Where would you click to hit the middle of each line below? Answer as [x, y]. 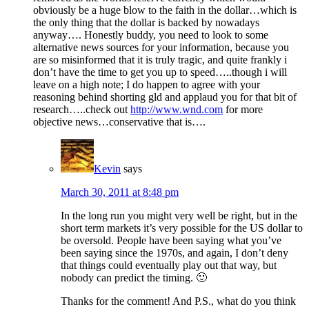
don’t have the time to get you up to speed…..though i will [160, 72]
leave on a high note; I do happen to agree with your [147, 85]
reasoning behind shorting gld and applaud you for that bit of [165, 97]
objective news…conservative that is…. [119, 122]
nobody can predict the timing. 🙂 [134, 278]
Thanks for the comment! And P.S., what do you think [178, 301]
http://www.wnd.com [177, 110]
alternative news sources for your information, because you [161, 48]
